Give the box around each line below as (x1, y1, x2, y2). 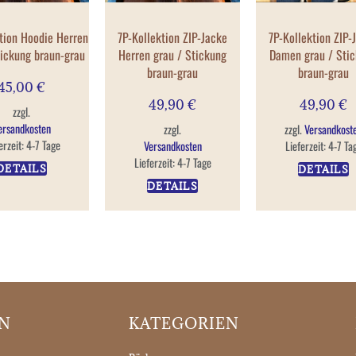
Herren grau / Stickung (118, 44, 226, 64)
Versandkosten (143, 137, 202, 154)
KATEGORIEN (129, 313, 239, 333)
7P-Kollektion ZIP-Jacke (118, 27, 227, 47)
